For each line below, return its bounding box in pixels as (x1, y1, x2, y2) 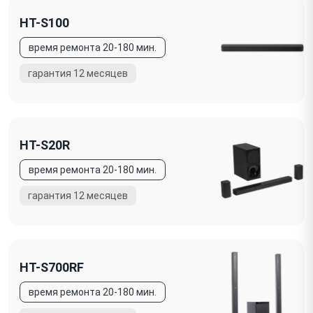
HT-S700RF (20, 259, 84, 275)
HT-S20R (20, 137, 70, 152)
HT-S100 (20, 15, 69, 30)
